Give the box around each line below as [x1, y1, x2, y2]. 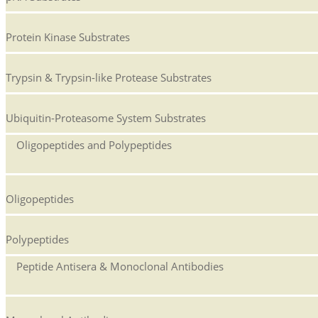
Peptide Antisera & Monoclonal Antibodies [16, 259, 224, 274]
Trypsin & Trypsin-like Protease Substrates [6, 70, 212, 85]
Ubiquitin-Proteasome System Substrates [6, 111, 206, 126]
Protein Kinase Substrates [6, 30, 130, 45]
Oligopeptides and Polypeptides [16, 138, 172, 153]
